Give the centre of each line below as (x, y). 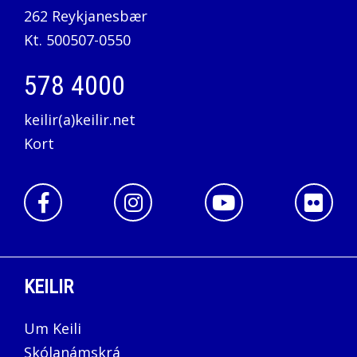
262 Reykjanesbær (86, 16)
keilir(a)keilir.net (80, 120)
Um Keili (53, 328)
